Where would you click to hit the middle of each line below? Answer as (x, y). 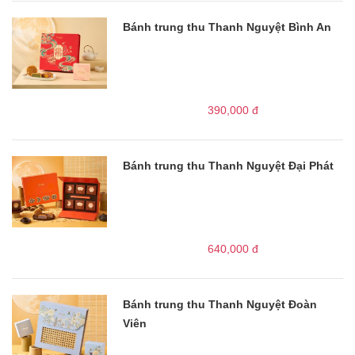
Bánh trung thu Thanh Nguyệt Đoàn (220, 304)
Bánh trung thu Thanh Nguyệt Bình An (227, 27)
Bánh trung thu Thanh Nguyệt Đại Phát (228, 165)
